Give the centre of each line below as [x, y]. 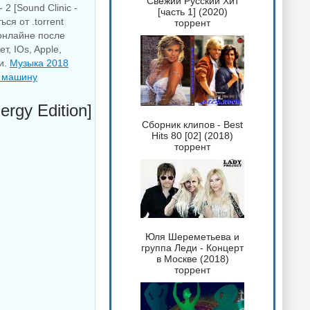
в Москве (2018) [192, 258]
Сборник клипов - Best [192, 124]
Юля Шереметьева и [192, 236]
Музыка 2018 [39, 63]
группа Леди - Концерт [192, 247]
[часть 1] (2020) [192, 12]
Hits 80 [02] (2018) [192, 135]
